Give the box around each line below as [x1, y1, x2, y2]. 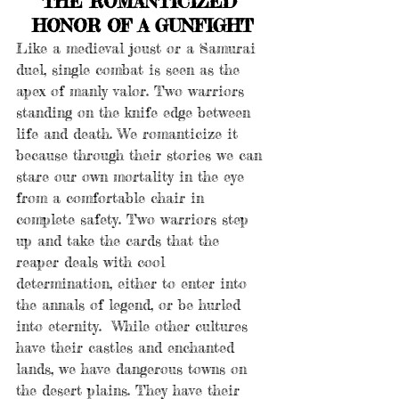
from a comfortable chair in [16, 188, 209, 207]
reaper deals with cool [16, 252, 170, 271]
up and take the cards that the [16, 231, 224, 249]
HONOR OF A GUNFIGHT [32, 13, 253, 37]
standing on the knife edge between [16, 102, 256, 121]
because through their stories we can [16, 145, 267, 164]
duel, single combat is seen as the [16, 60, 245, 78]
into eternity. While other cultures [16, 316, 253, 335]
